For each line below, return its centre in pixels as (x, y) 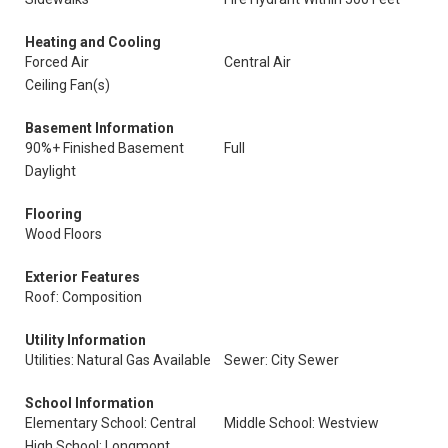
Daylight (50, 171)
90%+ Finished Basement (104, 148)
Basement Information (99, 128)
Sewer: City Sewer (281, 360)
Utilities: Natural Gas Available (118, 360)
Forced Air (57, 62)
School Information (89, 403)
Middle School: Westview (301, 423)
